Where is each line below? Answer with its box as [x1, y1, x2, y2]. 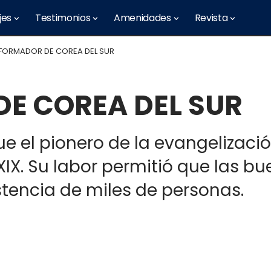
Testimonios [34, 11, 91, 25]
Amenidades [114, 11, 171, 25]
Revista [194, 11, 228, 25]
